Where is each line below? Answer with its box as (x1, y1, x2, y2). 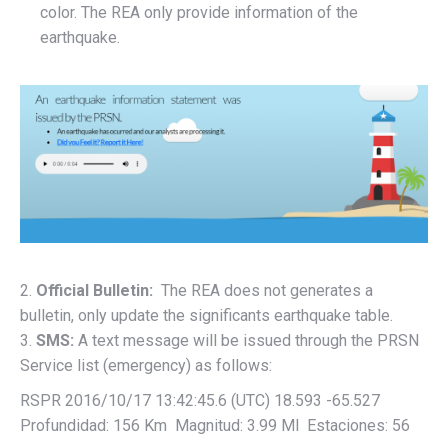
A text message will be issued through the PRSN (78, 331, 419, 351)
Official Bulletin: (32, 281, 157, 301)
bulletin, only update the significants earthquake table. (20, 306, 393, 326)
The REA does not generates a (157, 281, 373, 301)
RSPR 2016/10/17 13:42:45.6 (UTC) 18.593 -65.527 (20, 391, 384, 411)
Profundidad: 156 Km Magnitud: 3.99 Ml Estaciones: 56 (20, 416, 410, 436)
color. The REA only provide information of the (40, 3, 358, 22)
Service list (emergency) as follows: (20, 356, 272, 376)
